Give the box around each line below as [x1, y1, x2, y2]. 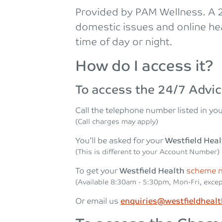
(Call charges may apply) [75, 117, 158, 126]
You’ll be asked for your [75, 136, 163, 146]
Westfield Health [119, 166, 186, 176]
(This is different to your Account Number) [75, 148, 220, 157]
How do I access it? [75, 57, 214, 75]
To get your [75, 166, 119, 176]
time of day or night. [75, 36, 172, 48]
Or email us [75, 197, 120, 206]
